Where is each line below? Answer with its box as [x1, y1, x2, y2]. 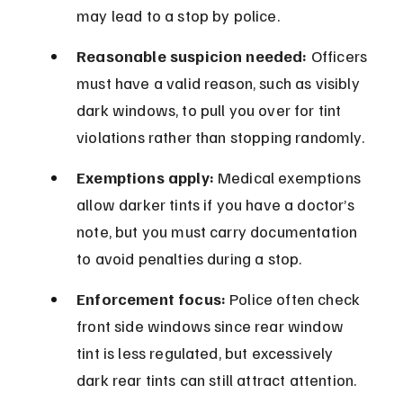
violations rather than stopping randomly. [76, 127, 364, 148]
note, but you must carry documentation [76, 221, 362, 242]
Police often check [226, 289, 364, 309]
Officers [307, 46, 372, 67]
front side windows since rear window [76, 316, 348, 336]
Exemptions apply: [76, 167, 214, 188]
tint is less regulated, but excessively [76, 343, 337, 363]
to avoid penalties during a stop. [76, 248, 302, 269]
